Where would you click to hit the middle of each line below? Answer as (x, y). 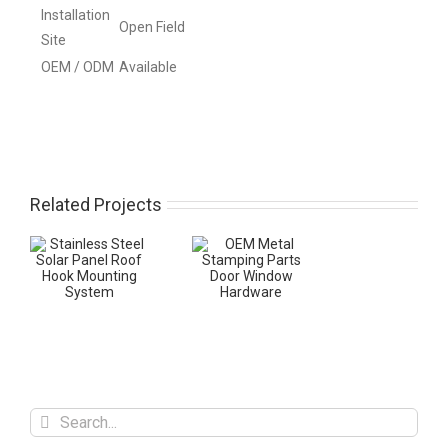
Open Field (152, 26)
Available (148, 66)
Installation (75, 14)
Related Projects (96, 204)
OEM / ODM (77, 66)
